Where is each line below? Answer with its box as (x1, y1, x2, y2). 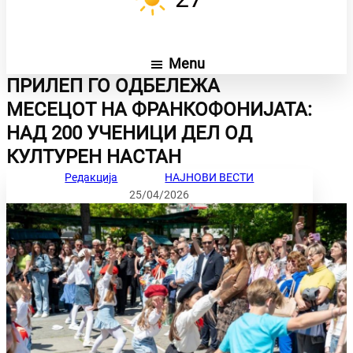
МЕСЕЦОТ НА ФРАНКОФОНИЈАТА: (6, 98, 312, 121)
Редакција (65, 171, 118, 184)
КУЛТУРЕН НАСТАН (6, 146, 181, 169)
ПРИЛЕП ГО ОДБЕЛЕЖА (6, 75, 220, 98)
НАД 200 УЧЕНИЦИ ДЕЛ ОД (6, 122, 252, 145)
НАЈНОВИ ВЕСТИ (165, 171, 255, 184)
